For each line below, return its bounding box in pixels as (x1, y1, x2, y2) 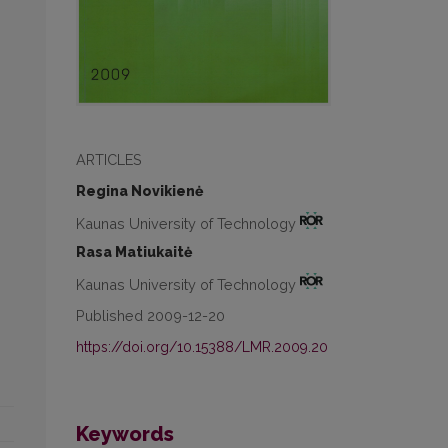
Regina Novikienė (76, 182, 203, 199)
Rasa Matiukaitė (76, 243, 192, 260)
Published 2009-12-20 (76, 307, 225, 325)
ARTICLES (76, 150, 142, 168)
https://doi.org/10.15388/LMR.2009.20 (76, 339, 328, 356)
